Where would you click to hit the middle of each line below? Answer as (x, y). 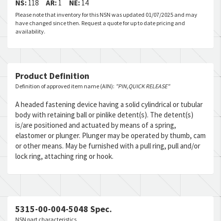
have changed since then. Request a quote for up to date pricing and (100, 23)
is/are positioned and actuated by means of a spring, (96, 125)
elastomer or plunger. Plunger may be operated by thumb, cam (110, 135)
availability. (30, 31)
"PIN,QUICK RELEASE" (143, 86)
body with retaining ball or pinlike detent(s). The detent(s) (104, 115)
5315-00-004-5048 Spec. (64, 209)
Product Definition (52, 76)
